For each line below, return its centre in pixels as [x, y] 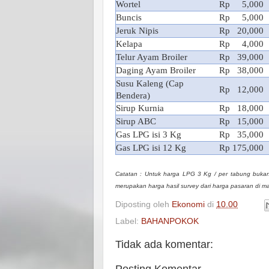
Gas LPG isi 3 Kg [149, 134]
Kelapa [129, 44]
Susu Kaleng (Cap [150, 83]
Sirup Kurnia [140, 108]
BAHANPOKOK [170, 221]
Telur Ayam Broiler [152, 57]
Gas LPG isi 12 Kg [151, 148]
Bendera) [133, 95]
